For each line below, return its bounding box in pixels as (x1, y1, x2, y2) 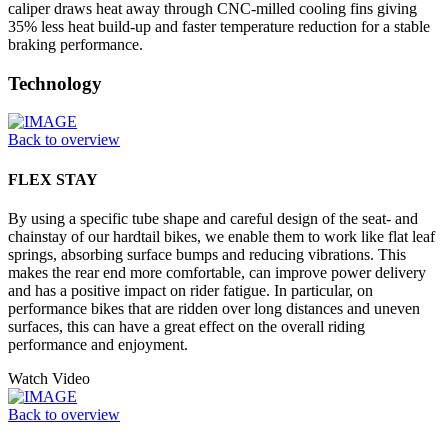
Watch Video (8, 369, 90, 387)
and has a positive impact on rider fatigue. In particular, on (8, 281, 373, 299)
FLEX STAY (8, 170, 98, 188)
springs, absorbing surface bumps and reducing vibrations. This (8, 245, 406, 263)
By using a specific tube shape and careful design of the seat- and (8, 209, 418, 227)
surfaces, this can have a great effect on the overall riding (8, 317, 365, 335)
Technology (8, 72, 102, 94)
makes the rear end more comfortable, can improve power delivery (8, 263, 426, 281)
